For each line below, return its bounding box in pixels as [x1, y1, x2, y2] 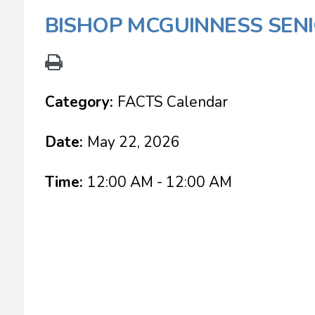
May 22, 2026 [86, 132, 180, 152]
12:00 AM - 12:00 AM [86, 172, 232, 192]
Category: [44, 92, 117, 112]
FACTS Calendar [117, 92, 228, 112]
